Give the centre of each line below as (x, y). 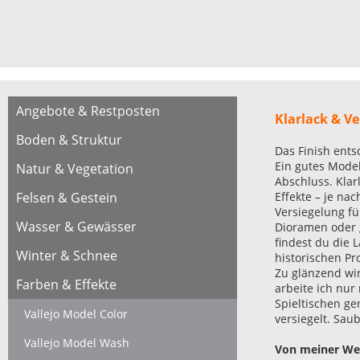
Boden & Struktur (69, 140)
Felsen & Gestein (67, 198)
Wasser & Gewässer (76, 227)
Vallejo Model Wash (77, 343)
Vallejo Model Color (76, 314)
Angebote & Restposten (88, 111)
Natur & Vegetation (75, 169)
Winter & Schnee (67, 256)
